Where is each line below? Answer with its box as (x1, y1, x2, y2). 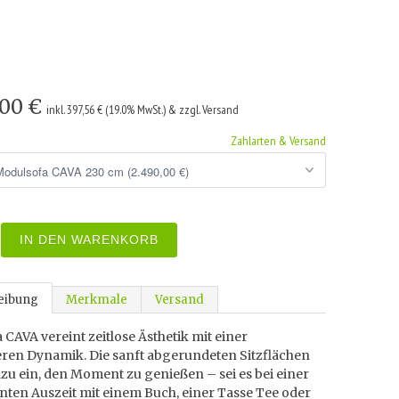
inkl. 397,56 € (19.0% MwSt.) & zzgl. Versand (46, 102, 239, 118)
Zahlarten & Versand (231, 133, 326, 149)
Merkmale (66, 292, 127, 307)
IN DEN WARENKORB (20, 232, 159, 247)
